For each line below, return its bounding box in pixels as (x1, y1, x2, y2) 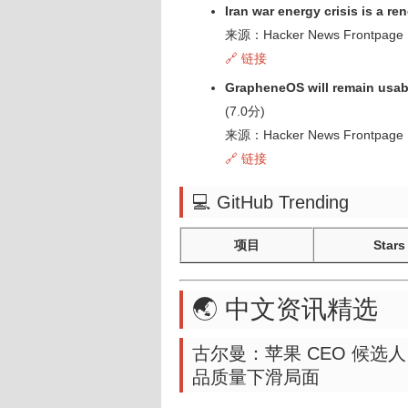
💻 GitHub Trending (192, 192, 349, 212)
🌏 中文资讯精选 (192, 295, 378, 323)
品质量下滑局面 (192, 367, 320, 387)
